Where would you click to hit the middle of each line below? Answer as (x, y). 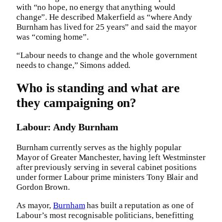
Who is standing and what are (98, 88)
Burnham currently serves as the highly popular (99, 147)
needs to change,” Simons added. (74, 65)
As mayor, (35, 205)
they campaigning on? (77, 103)
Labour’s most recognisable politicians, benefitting (105, 215)
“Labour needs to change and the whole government (107, 55)
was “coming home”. (53, 37)
